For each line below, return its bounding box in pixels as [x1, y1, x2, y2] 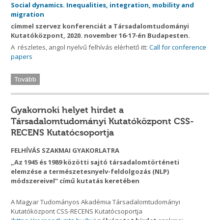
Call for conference [149, 43, 207, 52]
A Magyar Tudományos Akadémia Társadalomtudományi [11, 197, 181, 207]
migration [11, 10, 45, 19]
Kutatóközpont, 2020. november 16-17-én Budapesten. [11, 31, 191, 40]
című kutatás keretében [59, 176, 140, 186]
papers [11, 52, 33, 61]
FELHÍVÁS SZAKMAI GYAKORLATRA [11, 146, 120, 155]
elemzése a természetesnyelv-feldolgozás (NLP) [11, 167, 169, 176]
